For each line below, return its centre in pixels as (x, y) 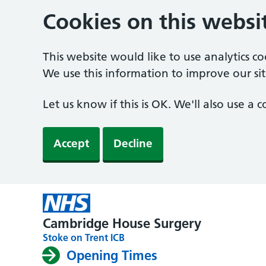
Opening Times (112, 255)
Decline (133, 143)
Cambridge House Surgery (122, 223)
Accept (71, 143)
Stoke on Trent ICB (84, 237)
